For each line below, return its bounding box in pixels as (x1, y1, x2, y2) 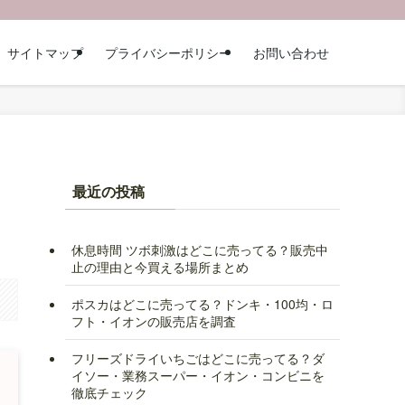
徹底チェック (71, 382, 147, 401)
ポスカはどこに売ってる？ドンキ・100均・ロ (71, 294, 334, 313)
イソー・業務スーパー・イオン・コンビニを (71, 365, 325, 384)
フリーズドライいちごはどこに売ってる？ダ (71, 348, 325, 367)
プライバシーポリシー (105, 43, 231, 61)
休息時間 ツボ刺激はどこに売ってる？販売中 (71, 240, 328, 259)
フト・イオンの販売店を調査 (71, 311, 236, 330)
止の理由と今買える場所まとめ (71, 257, 249, 276)
